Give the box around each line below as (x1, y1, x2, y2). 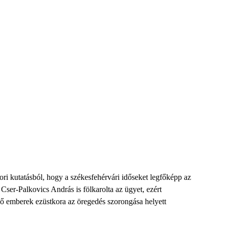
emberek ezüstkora (4, 197, 68, 206)
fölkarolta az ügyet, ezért (83, 185, 162, 194)
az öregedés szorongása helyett (68, 197, 166, 206)
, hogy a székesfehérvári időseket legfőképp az (43, 173, 191, 181)
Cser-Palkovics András (1, 185, 74, 194)
